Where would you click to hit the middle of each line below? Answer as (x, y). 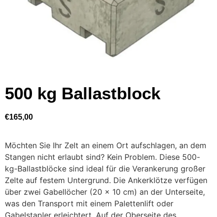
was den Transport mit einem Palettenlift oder (89, 204)
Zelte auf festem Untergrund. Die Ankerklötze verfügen (106, 180)
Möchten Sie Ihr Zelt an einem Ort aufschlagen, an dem (106, 146)
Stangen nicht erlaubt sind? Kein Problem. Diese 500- (102, 157)
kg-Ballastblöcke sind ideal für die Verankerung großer (105, 169)
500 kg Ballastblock (83, 93)
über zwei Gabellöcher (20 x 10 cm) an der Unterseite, (105, 192)
